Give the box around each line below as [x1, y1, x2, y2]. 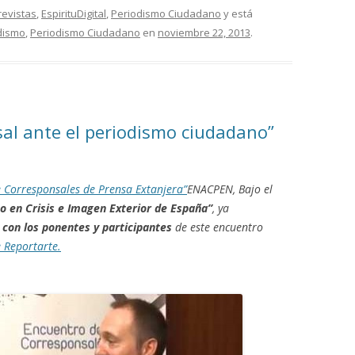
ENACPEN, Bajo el [187, 181, 273, 197]
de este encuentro [172, 219, 263, 235]
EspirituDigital [41, 6, 106, 21]
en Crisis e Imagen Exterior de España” [6, 200, 212, 216]
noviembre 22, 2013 [158, 25, 250, 40]
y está [221, 6, 253, 21]
